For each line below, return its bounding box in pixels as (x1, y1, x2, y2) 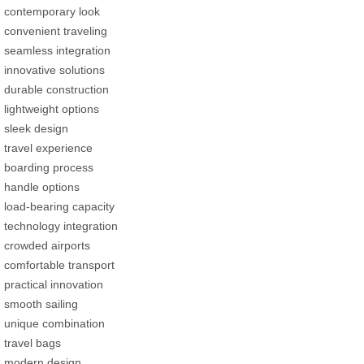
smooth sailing (4, 297, 78, 311)
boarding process (4, 161, 93, 175)
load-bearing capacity (4, 200, 115, 214)
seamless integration (4, 44, 110, 58)
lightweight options (4, 102, 99, 116)
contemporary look (4, 5, 100, 19)
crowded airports (4, 239, 90, 253)
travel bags (4, 336, 61, 350)
